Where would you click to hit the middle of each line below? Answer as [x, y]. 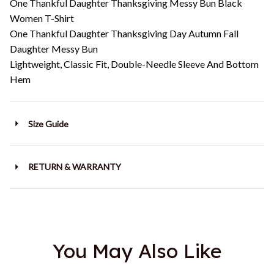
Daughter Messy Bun [54, 49]
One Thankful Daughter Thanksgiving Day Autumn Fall [124, 34]
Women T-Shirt [42, 18]
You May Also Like [137, 250]
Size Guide [48, 124]
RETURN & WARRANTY [74, 167]
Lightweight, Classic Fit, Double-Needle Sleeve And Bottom [134, 64]
